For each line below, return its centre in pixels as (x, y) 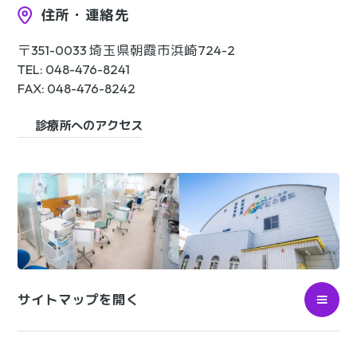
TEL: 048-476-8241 (74, 69)
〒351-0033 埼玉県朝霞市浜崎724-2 (126, 50)
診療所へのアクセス (89, 125)
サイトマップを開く (78, 300)
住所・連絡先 (85, 15)
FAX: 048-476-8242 (76, 88)
